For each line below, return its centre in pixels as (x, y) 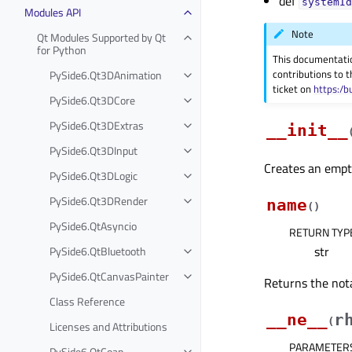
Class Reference (87, 301)
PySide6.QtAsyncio (93, 225)
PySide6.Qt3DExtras (97, 125)
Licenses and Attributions (108, 326)
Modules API (53, 12)
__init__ (307, 130)
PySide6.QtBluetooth (98, 251)
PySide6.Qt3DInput (93, 150)
